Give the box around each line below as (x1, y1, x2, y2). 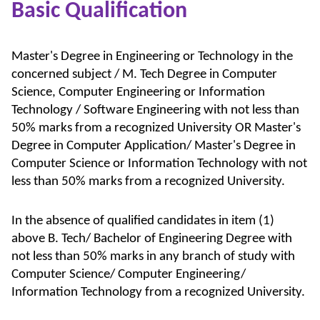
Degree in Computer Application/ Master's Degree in (11, 139, 296, 153)
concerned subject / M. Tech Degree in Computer (11, 67, 277, 81)
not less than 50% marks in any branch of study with (11, 249, 295, 264)
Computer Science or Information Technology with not (11, 156, 307, 171)
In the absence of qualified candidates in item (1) (11, 214, 274, 228)
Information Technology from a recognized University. (11, 285, 305, 299)
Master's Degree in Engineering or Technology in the (11, 49, 293, 64)
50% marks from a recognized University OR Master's (11, 121, 301, 135)
